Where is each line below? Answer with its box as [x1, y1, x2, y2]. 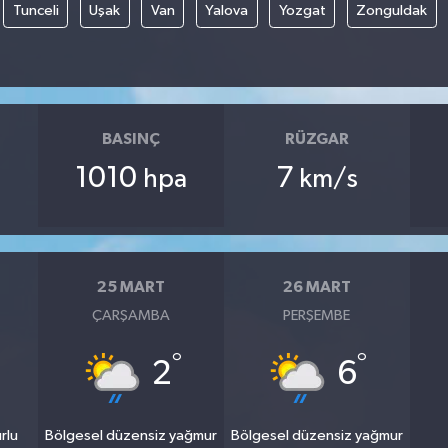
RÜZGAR [284, 130, 349, 147]
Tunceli [12, 3, 59, 19]
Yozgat [278, 3, 326, 19]
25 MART [97, 278, 166, 295]
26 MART [282, 278, 351, 295]
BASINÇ [102, 130, 161, 147]
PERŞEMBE [283, 308, 351, 324]
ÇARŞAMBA [92, 308, 171, 324]
